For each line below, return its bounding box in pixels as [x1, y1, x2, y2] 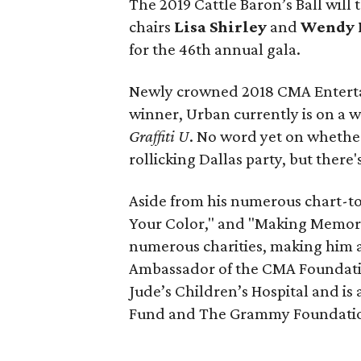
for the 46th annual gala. [129, 39, 301, 59]
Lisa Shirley [174, 16, 267, 36]
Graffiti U [129, 126, 189, 146]
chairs [129, 16, 174, 36]
